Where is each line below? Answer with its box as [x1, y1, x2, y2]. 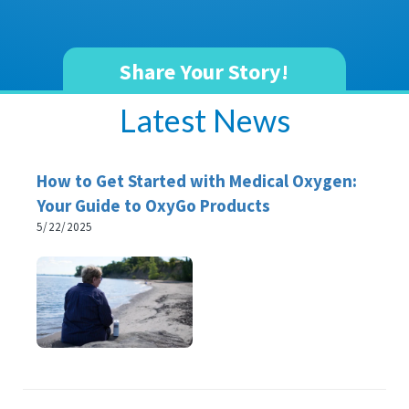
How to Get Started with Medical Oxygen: [37, 169, 357, 192]
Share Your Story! [120, 57, 289, 86]
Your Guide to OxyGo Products [37, 194, 270, 216]
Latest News [119, 100, 290, 139]
